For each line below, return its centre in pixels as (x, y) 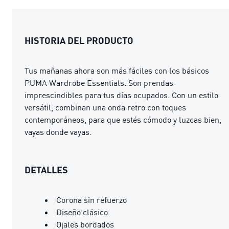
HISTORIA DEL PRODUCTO (79, 40)
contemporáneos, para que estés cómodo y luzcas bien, (123, 119)
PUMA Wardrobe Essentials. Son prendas (99, 83)
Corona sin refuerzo (91, 200)
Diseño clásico (82, 212)
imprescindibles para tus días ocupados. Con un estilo (121, 95)
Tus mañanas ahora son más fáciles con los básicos (117, 70)
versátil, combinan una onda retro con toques (105, 107)
